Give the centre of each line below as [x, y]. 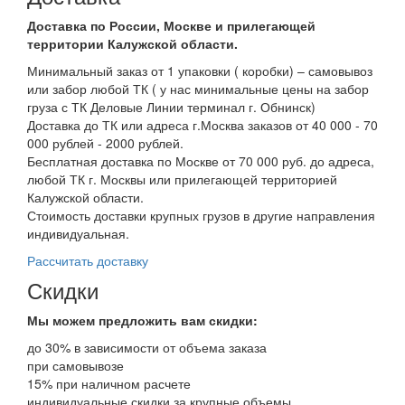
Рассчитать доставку [88, 261]
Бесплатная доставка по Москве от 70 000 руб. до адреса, [201, 161]
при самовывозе [75, 366]
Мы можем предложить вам [118, 320]
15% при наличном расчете [109, 384]
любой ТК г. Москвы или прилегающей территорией [182, 179]
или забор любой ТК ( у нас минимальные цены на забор [198, 89]
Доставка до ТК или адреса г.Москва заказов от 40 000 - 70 [202, 125]
